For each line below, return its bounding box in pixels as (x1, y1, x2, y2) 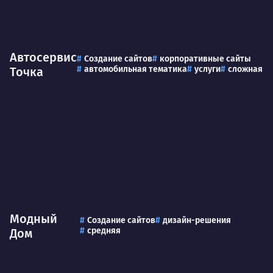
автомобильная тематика (84, 64, 187, 75)
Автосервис (10, 50, 77, 65)
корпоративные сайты (160, 54, 251, 65)
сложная (228, 64, 263, 75)
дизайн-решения (162, 214, 231, 225)
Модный (10, 211, 57, 226)
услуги (194, 64, 221, 75)
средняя (87, 225, 121, 236)
